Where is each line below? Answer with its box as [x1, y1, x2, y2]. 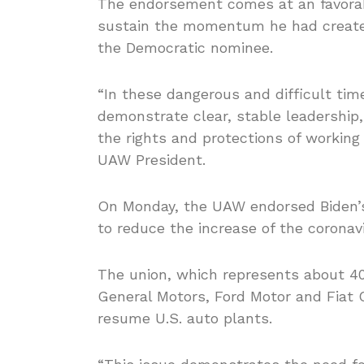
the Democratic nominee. [97, 38, 273, 56]
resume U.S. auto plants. [97, 309, 272, 327]
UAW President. [97, 150, 206, 168]
